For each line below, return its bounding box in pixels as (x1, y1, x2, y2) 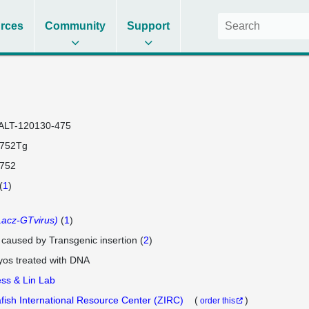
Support (127, 20, 170, 32)
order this (199, 296, 235, 305)
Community (45, 20, 106, 32)
